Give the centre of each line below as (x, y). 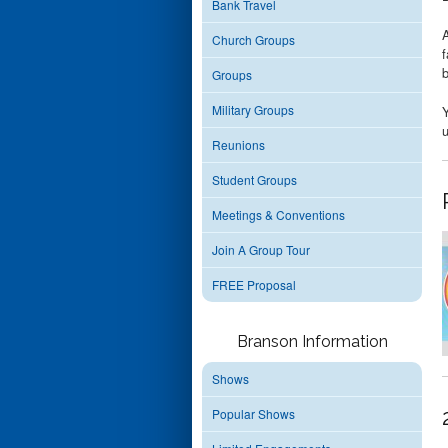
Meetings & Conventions (278, 214)
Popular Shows (253, 413)
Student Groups (254, 179)
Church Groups (253, 39)
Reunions (238, 144)
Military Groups (253, 109)
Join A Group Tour (261, 249)
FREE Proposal (254, 284)
